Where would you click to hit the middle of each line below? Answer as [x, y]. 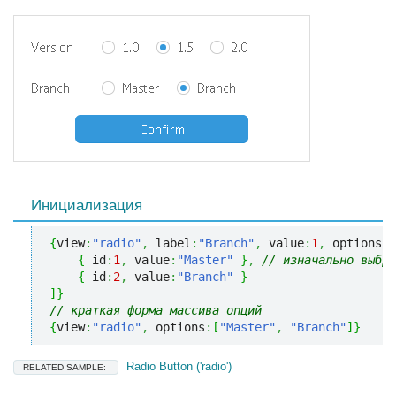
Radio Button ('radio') [177, 366]
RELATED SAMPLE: [66, 367]
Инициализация [87, 206]
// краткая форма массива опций [156, 310]
